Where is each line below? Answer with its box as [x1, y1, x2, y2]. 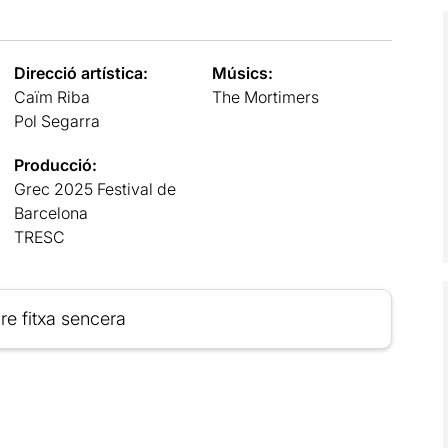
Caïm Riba [13, 86, 90, 107]
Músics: [212, 62, 274, 83]
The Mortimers [212, 86, 320, 107]
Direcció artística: [13, 62, 148, 83]
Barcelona [13, 202, 88, 223]
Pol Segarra [13, 110, 100, 131]
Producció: [13, 154, 97, 175]
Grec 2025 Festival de [13, 178, 176, 199]
